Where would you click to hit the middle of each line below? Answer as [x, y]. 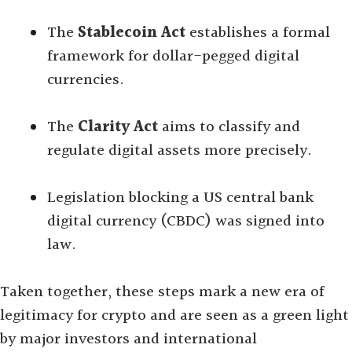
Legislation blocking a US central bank [180, 198]
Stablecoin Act [132, 33]
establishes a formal [258, 33]
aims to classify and [229, 127]
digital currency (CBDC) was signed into [186, 222]
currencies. [86, 80]
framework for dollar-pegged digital [173, 57]
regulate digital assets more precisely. [180, 151]
